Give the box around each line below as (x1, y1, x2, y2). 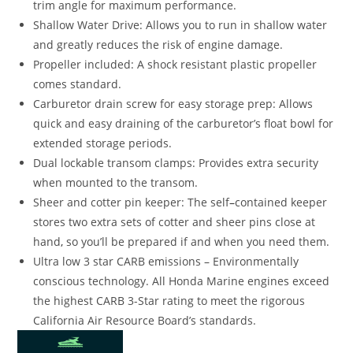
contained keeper (235, 194, 328, 210)
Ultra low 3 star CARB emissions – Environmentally (33, 253, 299, 269)
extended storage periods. (33, 135, 173, 150)
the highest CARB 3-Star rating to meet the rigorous (33, 292, 306, 308)
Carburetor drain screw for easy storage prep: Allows (33, 95, 314, 111)
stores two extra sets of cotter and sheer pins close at (33, 214, 316, 229)
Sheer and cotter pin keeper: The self (33, 194, 230, 210)
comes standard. (33, 76, 122, 91)
